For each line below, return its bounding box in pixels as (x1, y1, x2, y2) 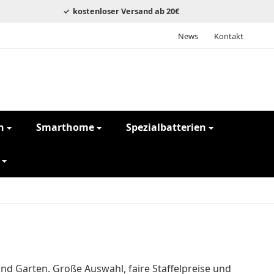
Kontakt (214, 30, 243, 42)
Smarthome (36, 120, 94, 135)
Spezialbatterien (126, 120, 206, 135)
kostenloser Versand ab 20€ (71, 5, 180, 17)
